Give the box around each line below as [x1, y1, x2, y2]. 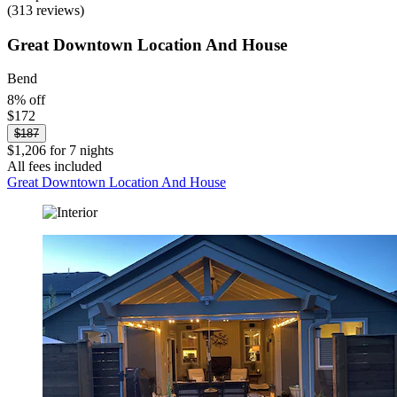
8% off [7, 91, 45, 107]
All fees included [7, 158, 102, 174]
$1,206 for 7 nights [7, 142, 113, 158]
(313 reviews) [7, 2, 84, 18]
